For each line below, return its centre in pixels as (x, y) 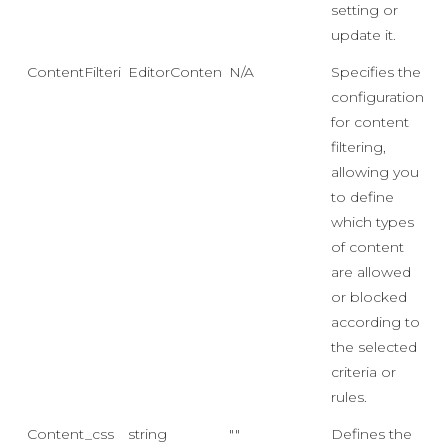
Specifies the (376, 72)
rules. (349, 397)
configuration (377, 97)
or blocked (369, 297)
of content (367, 247)
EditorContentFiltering (205, 72)
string (147, 434)
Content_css (70, 434)
